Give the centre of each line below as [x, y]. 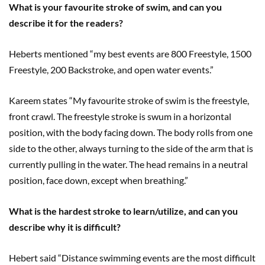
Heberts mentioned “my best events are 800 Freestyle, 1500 [130, 54]
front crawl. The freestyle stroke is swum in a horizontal [120, 116]
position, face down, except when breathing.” [98, 180]
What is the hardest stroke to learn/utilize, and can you [123, 211]
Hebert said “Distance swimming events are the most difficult [132, 258]
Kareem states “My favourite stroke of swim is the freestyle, [129, 100]
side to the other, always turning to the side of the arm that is [131, 148]
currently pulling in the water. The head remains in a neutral [128, 164]
